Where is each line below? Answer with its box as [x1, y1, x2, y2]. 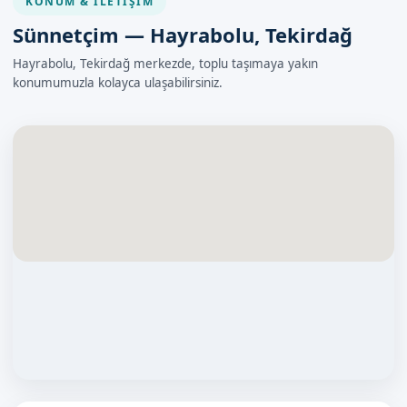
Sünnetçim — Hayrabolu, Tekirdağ [13, 21, 352, 48]
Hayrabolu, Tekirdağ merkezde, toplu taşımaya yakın [13, 55, 318, 72]
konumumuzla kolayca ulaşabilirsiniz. [13, 74, 223, 91]
